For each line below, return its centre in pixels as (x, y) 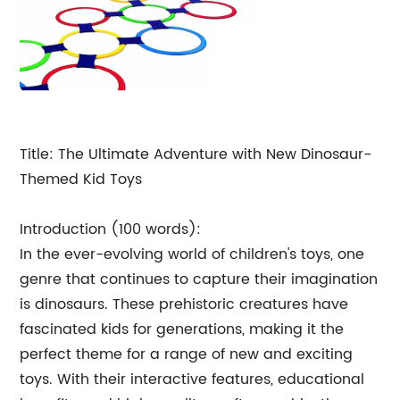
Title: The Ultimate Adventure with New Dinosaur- (196, 154)
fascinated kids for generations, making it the (182, 329)
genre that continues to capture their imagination (199, 279)
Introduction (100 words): (111, 229)
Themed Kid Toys (81, 179)
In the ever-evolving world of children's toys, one (192, 254)
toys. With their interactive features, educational (192, 379)
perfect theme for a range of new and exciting (187, 354)
